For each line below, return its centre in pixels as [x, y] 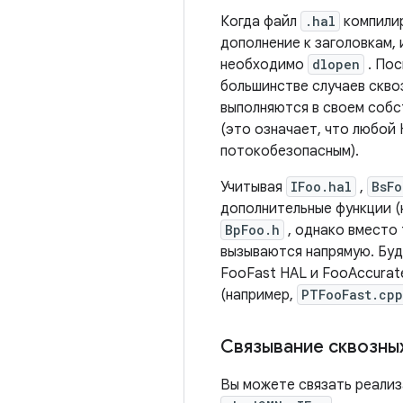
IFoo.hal [321, 187]
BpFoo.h [252, 230]
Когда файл [260, 22]
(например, [259, 295]
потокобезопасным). [290, 151]
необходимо [264, 65]
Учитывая [253, 187]
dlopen [336, 64]
